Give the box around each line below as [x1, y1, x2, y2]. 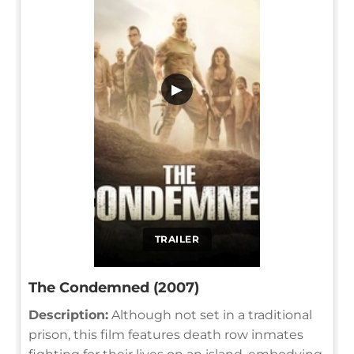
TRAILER [154, 232, 200, 245]
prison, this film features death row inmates [28, 326, 303, 342]
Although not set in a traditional [108, 307, 312, 322]
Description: [28, 307, 108, 322]
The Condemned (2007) [28, 278, 199, 296]
